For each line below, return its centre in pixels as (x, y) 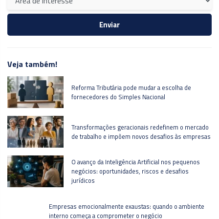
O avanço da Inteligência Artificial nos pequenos (136, 162)
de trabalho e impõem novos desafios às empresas (141, 136)
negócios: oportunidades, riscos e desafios (130, 171)
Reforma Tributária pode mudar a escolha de (131, 87)
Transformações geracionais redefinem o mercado (140, 127)
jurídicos (83, 181)
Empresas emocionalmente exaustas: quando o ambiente (127, 206)
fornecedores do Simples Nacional (118, 97)
